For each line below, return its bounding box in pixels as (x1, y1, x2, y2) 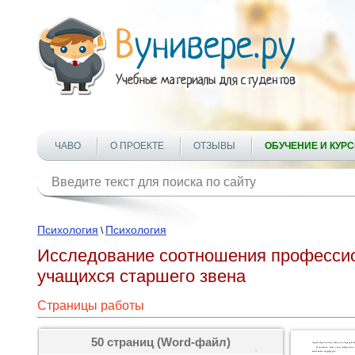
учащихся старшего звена (37, 266, 246, 286)
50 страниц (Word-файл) (91, 335, 231, 349)
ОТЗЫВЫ (193, 140, 235, 151)
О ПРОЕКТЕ (110, 140, 164, 151)
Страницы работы (37, 299, 144, 312)
